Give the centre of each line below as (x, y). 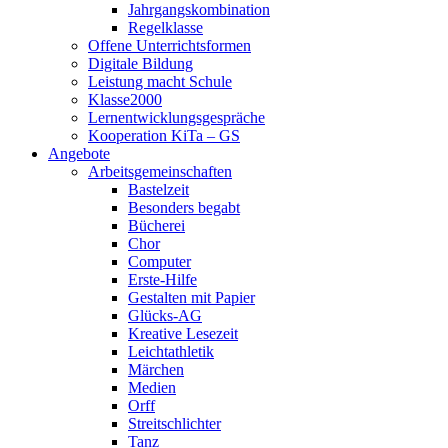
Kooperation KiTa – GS (164, 136)
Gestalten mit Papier (191, 298)
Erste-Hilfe (162, 280)
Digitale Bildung (140, 64)
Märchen (156, 370)
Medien (152, 388)
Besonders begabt (184, 208)
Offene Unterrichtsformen (169, 46)
